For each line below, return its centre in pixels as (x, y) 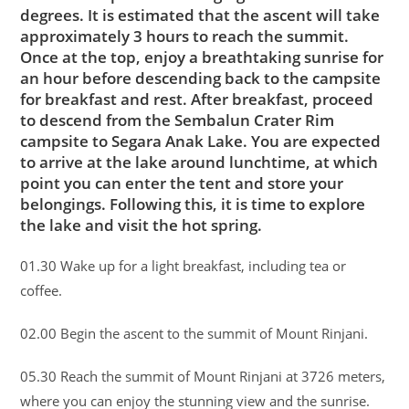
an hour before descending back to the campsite (201, 78)
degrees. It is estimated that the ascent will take (200, 15)
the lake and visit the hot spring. (142, 225)
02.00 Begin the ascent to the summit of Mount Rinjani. (194, 333)
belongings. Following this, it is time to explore (193, 204)
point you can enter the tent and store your (182, 183)
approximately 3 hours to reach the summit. (185, 36)
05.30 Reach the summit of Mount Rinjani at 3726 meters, (203, 376)
